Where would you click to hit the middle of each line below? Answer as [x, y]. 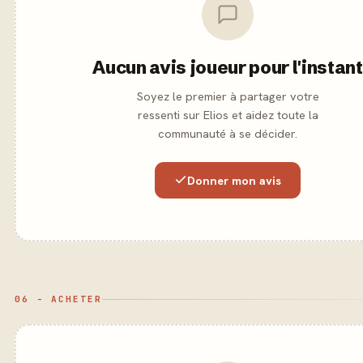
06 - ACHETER [58, 299]
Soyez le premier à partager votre [228, 96]
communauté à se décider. [228, 133]
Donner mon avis [234, 180]
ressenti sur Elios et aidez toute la [228, 114]
